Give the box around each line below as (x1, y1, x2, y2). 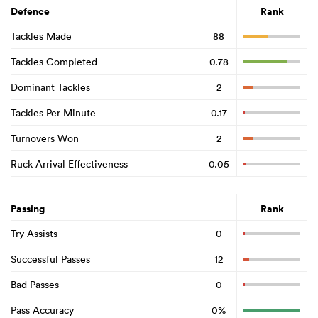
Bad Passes (11, 278, 59, 291)
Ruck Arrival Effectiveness (11, 157, 128, 170)
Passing (11, 202, 45, 216)
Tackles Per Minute (11, 106, 96, 119)
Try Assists (11, 226, 57, 240)
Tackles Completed (11, 55, 97, 68)
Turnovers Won (11, 131, 79, 145)
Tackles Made (11, 29, 72, 43)
